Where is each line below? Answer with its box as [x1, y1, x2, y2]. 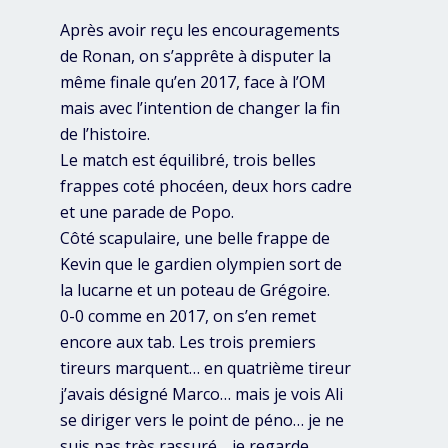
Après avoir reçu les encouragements [60, 19, 340, 42]
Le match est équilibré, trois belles [60, 149, 316, 172]
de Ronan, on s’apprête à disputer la [60, 45, 331, 68]
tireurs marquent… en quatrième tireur [60, 357, 351, 380]
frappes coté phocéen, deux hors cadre [60, 175, 352, 198]
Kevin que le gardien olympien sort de [60, 253, 342, 276]
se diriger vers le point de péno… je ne [60, 409, 344, 432]
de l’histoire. [60, 123, 150, 146]
